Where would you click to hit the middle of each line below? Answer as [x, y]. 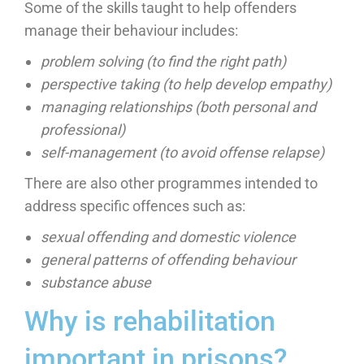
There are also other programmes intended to [171, 183]
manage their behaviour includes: [131, 30]
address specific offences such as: [135, 206]
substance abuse [96, 282]
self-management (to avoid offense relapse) [182, 152]
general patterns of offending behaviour [168, 259]
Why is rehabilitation [150, 321]
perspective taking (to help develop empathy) [186, 84]
